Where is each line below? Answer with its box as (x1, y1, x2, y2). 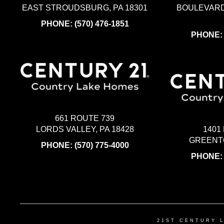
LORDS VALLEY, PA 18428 (35, 124, 134, 133)
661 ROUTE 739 (55, 113, 115, 122)
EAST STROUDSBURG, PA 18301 (22, 3, 148, 12)
